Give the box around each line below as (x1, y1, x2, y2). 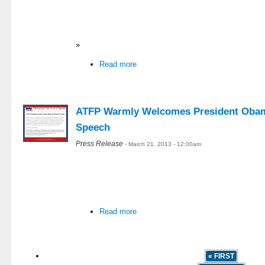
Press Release (76, 140, 123, 148)
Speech (76, 122, 110, 134)
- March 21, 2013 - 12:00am (125, 141, 201, 148)
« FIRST (208, 252, 234, 261)
